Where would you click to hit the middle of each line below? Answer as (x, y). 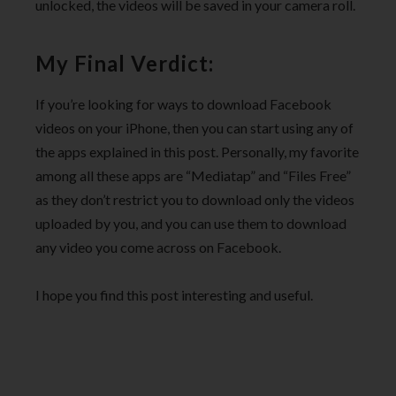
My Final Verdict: (125, 63)
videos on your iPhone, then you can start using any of (194, 127)
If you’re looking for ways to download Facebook (183, 103)
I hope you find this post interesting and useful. (174, 295)
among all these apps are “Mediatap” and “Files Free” (193, 175)
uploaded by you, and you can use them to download (191, 223)
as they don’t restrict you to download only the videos (195, 199)
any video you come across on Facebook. (158, 247)
